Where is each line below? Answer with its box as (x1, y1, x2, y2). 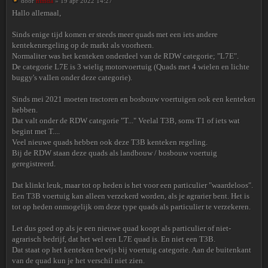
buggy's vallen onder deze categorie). (12, 73, 132, 82)
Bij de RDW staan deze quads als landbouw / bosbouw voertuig (12, 148, 217, 157)
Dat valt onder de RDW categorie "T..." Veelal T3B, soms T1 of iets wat (12, 116, 240, 125)
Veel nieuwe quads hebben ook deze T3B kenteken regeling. (12, 138, 208, 147)
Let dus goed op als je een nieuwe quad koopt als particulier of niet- (12, 224, 231, 233)
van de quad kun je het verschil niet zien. (12, 256, 145, 265)
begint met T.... (12, 127, 60, 136)
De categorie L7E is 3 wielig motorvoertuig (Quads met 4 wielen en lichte (12, 62, 249, 71)
